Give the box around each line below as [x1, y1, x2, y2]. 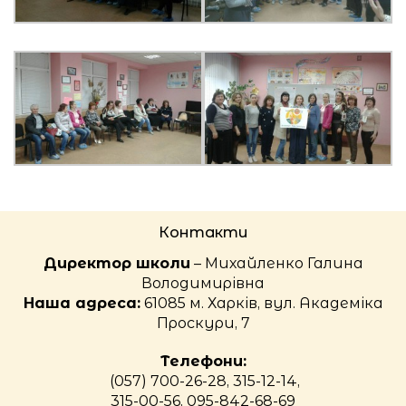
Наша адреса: [23, 294, 140, 312]
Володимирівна [141, 274, 265, 292]
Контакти [158, 223, 248, 241]
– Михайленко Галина [189, 254, 363, 272]
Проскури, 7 [156, 314, 250, 332]
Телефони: [159, 352, 246, 370]
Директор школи [43, 254, 190, 272]
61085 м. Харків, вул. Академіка [140, 294, 383, 312]
